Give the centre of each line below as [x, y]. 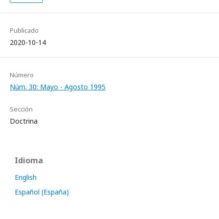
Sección [21, 109]
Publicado [24, 30]
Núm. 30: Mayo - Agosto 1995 [58, 87]
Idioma [29, 160]
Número [22, 75]
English [26, 177]
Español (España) [42, 192]
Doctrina [24, 121]
